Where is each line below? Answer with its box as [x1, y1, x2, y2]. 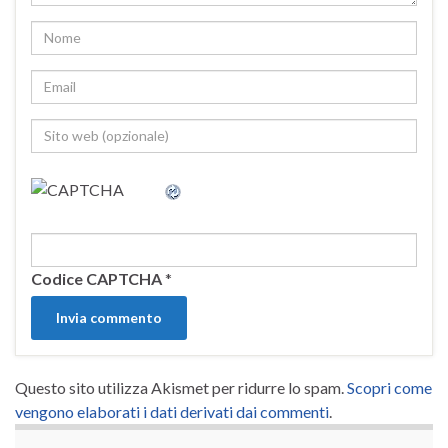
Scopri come [347, 377, 432, 397]
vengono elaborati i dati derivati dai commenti [15, 401, 329, 421]
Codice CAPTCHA [31, 268, 162, 288]
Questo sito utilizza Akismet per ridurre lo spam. [15, 377, 347, 397]
